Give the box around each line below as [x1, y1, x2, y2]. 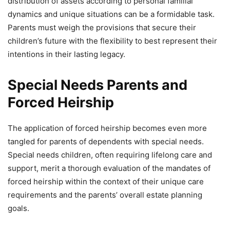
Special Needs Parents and [8, 76, 187, 93]
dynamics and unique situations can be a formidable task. [8, 9, 215, 19]
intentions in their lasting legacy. [8, 49, 125, 59]
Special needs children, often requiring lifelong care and [8, 149, 212, 160]
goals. [8, 203, 29, 213]
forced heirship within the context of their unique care [8, 176, 204, 186]
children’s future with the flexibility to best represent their [8, 35, 217, 46]
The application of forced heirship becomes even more [8, 123, 207, 133]
